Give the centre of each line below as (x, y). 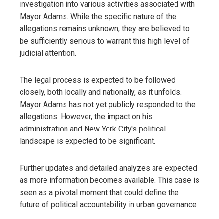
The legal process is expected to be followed (98, 80)
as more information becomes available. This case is (109, 180)
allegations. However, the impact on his (86, 117)
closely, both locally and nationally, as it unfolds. (101, 92)
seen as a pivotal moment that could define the (99, 192)
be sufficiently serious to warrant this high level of (105, 41)
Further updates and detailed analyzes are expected (108, 168)
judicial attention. (48, 53)
